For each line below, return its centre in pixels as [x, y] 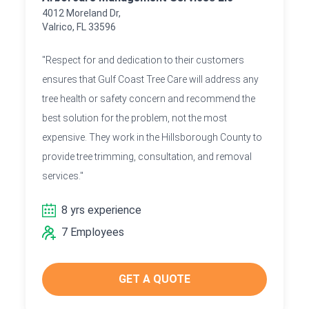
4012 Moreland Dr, [82, 13]
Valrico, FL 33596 [79, 27]
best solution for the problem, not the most [135, 118]
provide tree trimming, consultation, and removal [147, 156]
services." [63, 176]
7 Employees [93, 232]
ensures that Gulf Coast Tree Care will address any [151, 79]
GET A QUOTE [154, 279]
